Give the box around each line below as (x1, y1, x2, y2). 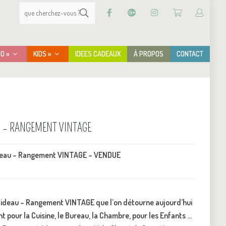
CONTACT (176, 49, 203, 58)
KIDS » (33, 49, 52, 58)
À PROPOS (133, 49, 163, 58)
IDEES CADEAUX (75, 49, 121, 58)
